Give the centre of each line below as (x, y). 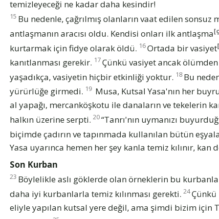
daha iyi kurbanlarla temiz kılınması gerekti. (97, 194)
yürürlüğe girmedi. (47, 91)
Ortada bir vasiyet (182, 48)
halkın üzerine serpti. (51, 119)
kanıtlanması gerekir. (52, 62)
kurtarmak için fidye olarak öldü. (74, 48)
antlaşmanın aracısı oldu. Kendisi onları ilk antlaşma (112, 33)
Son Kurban (34, 165)
